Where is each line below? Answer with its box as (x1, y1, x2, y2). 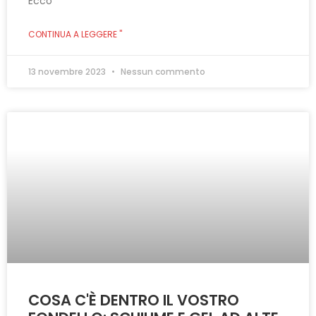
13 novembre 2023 (28, 65, 108, 78)
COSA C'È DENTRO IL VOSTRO (28, 289, 239, 310)
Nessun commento (119, 65, 205, 78)
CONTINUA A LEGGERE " (28, 28, 122, 40)
